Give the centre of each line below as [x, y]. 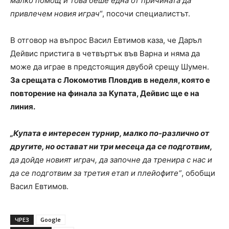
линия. [23, 106]
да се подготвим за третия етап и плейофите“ [96, 173]
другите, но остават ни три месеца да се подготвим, [111, 146]
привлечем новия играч [55, 13]
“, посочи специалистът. [145, 13]
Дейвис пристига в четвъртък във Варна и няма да [105, 53]
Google [51, 219]
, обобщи [198, 173]
